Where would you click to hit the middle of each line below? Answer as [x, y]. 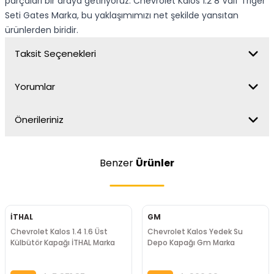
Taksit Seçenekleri [55, 54]
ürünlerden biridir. [42, 30]
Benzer [118, 163]
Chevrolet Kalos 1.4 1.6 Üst [59, 231]
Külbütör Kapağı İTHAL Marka [63, 243]
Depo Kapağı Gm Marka [191, 243]
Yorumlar [35, 87]
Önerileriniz [39, 120]
